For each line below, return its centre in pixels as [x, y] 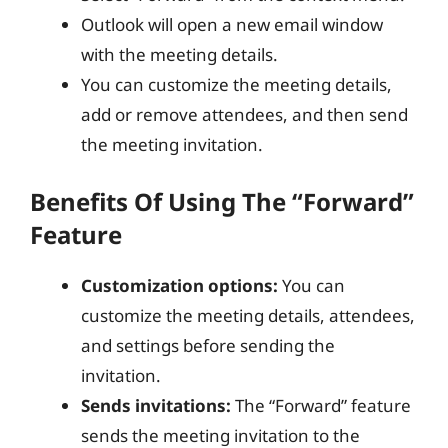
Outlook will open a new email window [232, 24]
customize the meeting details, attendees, [248, 315]
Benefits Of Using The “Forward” [222, 201]
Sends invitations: [156, 405]
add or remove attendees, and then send [244, 114]
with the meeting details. [179, 54]
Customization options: [179, 285]
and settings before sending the [208, 345]
